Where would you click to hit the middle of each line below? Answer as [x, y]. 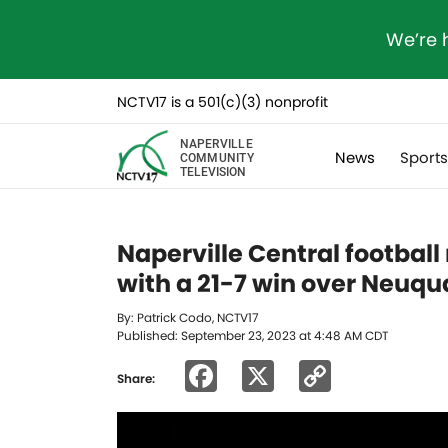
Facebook [294, 375]
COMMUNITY [216, 156]
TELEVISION [212, 170]
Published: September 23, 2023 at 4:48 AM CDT [252, 335]
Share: [136, 378]
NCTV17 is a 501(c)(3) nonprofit [222, 102]
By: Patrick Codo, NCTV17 [188, 317]
